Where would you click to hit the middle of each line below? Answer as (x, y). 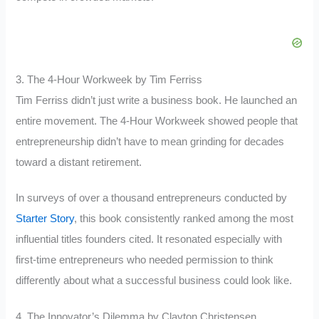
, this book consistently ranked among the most (184, 219)
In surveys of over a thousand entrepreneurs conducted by (152, 198)
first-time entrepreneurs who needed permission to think (145, 260)
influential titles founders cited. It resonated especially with (149, 240)
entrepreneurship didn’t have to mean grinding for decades (150, 141)
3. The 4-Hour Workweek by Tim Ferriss (109, 79)
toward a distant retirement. (79, 162)
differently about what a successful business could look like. (154, 281)
